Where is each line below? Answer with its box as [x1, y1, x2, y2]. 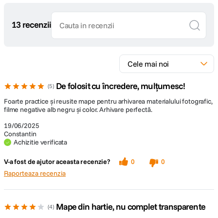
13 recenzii [12, 19, 52, 30]
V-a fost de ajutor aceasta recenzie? [4, 157, 110, 166]
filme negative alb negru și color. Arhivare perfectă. [4, 105, 152, 114]
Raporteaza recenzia [4, 169, 66, 178]
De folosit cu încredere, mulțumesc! [56, 80, 185, 91]
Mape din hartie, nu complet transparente [56, 201, 206, 212]
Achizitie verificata [14, 138, 68, 146]
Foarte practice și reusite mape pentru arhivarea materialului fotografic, [4, 97, 213, 106]
